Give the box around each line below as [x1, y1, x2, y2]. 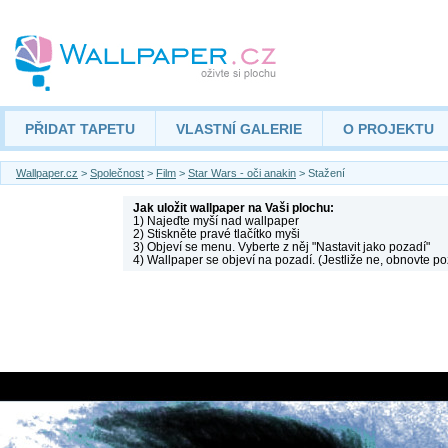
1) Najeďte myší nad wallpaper [132, 214, 299, 227]
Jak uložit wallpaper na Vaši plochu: [132, 201, 334, 214]
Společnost [90, 167, 144, 179]
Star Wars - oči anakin [188, 167, 296, 179]
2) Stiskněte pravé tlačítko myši [132, 227, 300, 240]
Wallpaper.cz [16, 167, 78, 179]
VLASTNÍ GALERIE [176, 121, 302, 137]
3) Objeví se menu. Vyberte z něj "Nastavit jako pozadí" [132, 240, 430, 253]
